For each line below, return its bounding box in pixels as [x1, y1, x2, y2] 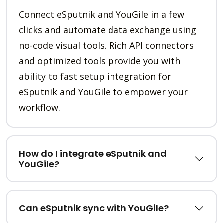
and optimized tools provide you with [19, 55, 180, 67]
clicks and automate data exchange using [19, 24, 196, 36]
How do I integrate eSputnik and [19, 147, 167, 160]
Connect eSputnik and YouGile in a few [19, 8, 184, 21]
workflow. [19, 101, 60, 113]
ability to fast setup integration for [19, 70, 171, 83]
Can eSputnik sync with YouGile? [19, 202, 169, 215]
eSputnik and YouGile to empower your [19, 86, 188, 98]
